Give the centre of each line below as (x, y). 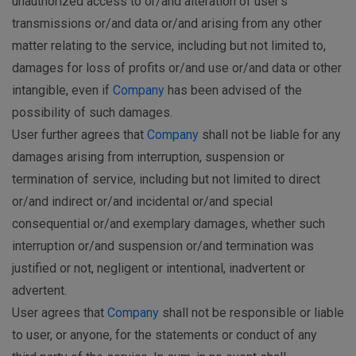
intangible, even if (62, 91)
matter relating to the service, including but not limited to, (169, 46)
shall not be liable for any (270, 135)
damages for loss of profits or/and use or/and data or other (177, 68)
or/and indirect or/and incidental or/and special (142, 202)
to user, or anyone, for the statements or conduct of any (164, 335)
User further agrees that (79, 135)
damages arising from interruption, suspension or (148, 157)
